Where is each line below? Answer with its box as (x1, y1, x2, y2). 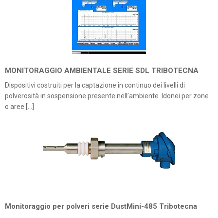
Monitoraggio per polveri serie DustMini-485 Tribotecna (5, 202, 197, 211)
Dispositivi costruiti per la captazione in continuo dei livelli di (5, 81, 185, 89)
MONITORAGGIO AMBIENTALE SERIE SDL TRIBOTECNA (5, 66, 199, 75)
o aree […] (5, 103, 34, 110)
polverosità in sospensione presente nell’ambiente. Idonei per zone (5, 92, 209, 100)
